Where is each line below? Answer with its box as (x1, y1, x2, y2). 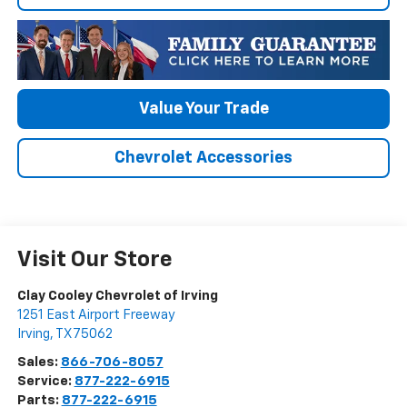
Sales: (16, 355, 61, 370)
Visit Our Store (16, 249, 173, 272)
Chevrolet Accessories (114, 150, 293, 167)
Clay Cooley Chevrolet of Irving (16, 289, 218, 303)
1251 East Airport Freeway (16, 308, 175, 323)
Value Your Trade (138, 101, 269, 118)
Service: (16, 374, 74, 389)
